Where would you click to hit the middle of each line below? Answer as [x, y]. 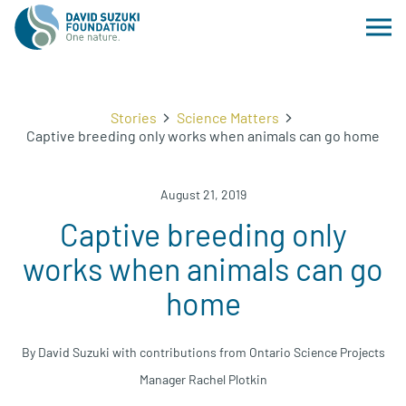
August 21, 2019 [203, 194]
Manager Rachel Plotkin [203, 379]
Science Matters [227, 117]
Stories [133, 117]
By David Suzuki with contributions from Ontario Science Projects [203, 352]
